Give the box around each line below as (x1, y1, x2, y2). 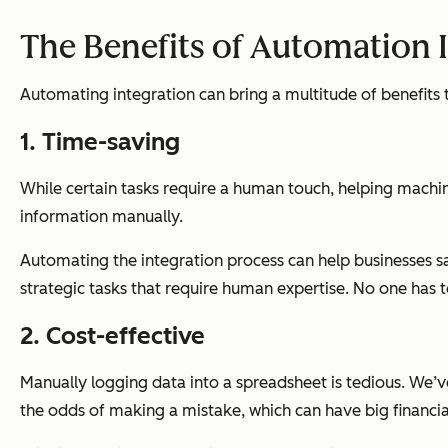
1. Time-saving (20, 127, 180, 157)
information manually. (20, 207, 183, 227)
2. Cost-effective (20, 321, 205, 351)
